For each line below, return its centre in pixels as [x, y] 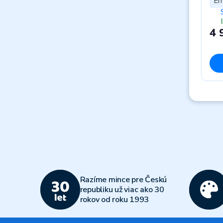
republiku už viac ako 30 [122, 189]
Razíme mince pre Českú [123, 179]
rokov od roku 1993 [114, 199]
